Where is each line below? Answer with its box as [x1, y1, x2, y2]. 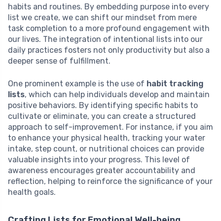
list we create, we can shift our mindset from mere [8, 13, 197, 23]
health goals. [8, 187, 56, 197]
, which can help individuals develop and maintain [25, 90, 210, 100]
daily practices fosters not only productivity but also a [8, 45, 210, 55]
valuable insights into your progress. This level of [8, 155, 190, 165]
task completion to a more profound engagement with [8, 24, 210, 34]
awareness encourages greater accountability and [8, 166, 195, 176]
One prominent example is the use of [8, 79, 147, 89]
